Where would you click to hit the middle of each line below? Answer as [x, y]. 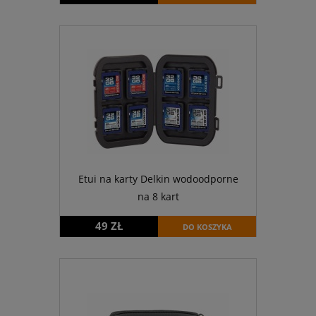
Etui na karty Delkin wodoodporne [158, 178]
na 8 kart [158, 196]
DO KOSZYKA [207, 227]
